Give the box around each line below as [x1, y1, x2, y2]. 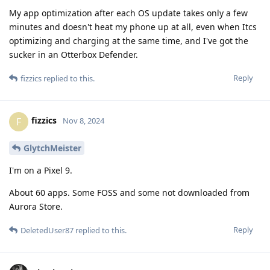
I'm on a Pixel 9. [9, 165, 72, 177]
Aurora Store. [9, 201, 63, 213]
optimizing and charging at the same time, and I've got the [9, 34, 248, 46]
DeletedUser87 [20, 225, 74, 236]
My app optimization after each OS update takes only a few [9, 7, 248, 19]
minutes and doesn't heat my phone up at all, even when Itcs [9, 20, 257, 33]
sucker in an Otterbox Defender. [9, 48, 138, 60]
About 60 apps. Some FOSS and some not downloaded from [9, 187, 250, 199]
